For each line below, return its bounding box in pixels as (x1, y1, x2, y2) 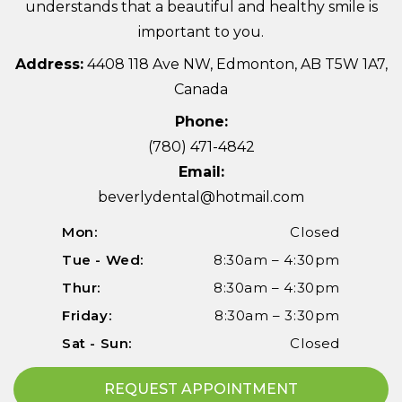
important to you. (138, 22, 264, 40)
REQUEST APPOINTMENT (104, 380, 298, 398)
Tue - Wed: (62, 250, 144, 268)
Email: (178, 162, 224, 180)
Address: (14, 55, 83, 73)
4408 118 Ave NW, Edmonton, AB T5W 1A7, (83, 55, 388, 73)
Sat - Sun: (62, 334, 132, 352)
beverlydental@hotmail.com (98, 188, 304, 205)
